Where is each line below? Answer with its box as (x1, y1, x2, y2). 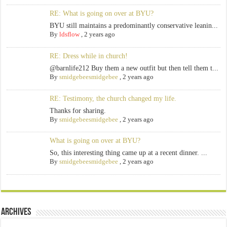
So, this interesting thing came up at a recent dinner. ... (49, 149, 207, 157)
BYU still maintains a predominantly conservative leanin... (49, 22, 218, 30)
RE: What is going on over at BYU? (49, 10, 154, 18)
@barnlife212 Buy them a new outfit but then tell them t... (49, 64, 218, 72)
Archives (1, 207, 31, 218)
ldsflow (59, 30, 80, 39)
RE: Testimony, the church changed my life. (49, 94, 176, 102)
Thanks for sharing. (49, 106, 106, 115)
